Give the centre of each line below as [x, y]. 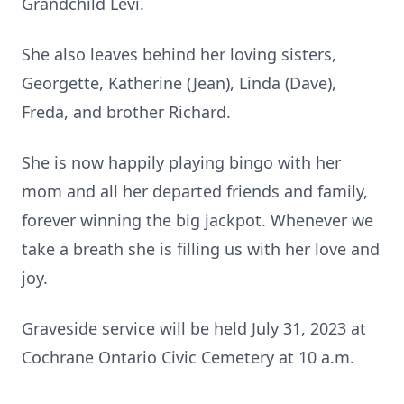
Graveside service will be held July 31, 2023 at [194, 328]
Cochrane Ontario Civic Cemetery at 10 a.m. [188, 357]
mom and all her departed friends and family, [195, 191]
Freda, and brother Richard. [126, 112]
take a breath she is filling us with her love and [201, 249]
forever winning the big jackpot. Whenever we [197, 220]
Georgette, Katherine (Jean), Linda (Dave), [179, 83]
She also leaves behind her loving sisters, [179, 54]
